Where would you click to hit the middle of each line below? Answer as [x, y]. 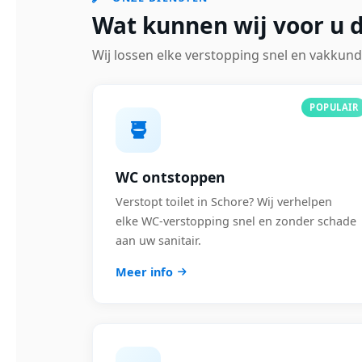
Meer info [144, 272]
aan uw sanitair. [158, 240]
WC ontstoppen [170, 177]
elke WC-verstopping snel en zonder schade [236, 221]
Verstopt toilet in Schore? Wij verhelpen [224, 202]
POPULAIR [334, 107]
